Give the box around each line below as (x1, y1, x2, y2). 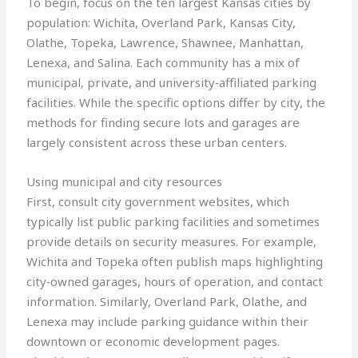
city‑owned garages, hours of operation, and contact (26, 273, 324, 290)
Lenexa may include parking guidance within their (26, 313, 309, 330)
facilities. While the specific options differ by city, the (26, 94, 326, 111)
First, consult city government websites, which (26, 193, 290, 210)
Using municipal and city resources (26, 173, 223, 190)
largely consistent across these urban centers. (26, 134, 288, 151)
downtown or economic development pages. (26, 333, 280, 350)
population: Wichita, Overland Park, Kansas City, (26, 14, 296, 31)
